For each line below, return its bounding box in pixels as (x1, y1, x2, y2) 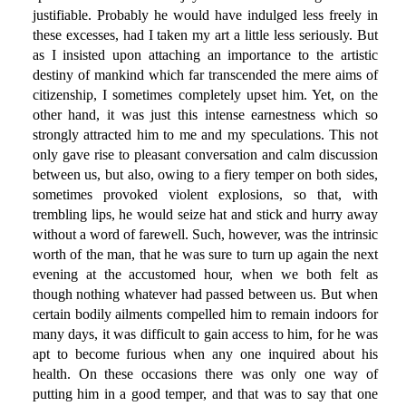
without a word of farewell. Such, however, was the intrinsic (32, 227, 378, 243)
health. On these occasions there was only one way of (32, 366, 378, 382)
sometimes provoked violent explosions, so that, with (32, 187, 378, 203)
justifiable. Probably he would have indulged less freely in (32, 7, 378, 24)
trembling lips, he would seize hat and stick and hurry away (32, 207, 378, 223)
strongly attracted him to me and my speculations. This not (32, 127, 378, 143)
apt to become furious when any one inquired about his (32, 346, 378, 362)
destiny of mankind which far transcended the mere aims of (32, 67, 378, 83)
